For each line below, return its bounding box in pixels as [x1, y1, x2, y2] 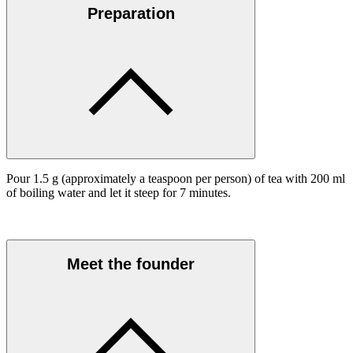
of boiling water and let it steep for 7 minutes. [6, 185, 234, 199]
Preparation [87, 5, 175, 23]
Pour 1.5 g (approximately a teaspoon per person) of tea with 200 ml [6, 171, 345, 185]
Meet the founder [67, 255, 195, 273]
